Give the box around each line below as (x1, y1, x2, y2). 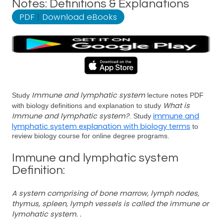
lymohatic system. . (12, 209, 81, 219)
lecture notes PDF (145, 91, 204, 99)
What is (163, 101, 190, 111)
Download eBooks (42, 11, 117, 23)
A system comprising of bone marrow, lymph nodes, (12, 188, 199, 198)
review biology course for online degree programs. (12, 132, 169, 140)
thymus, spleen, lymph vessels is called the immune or (12, 199, 209, 209)
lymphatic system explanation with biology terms (12, 121, 190, 131)
